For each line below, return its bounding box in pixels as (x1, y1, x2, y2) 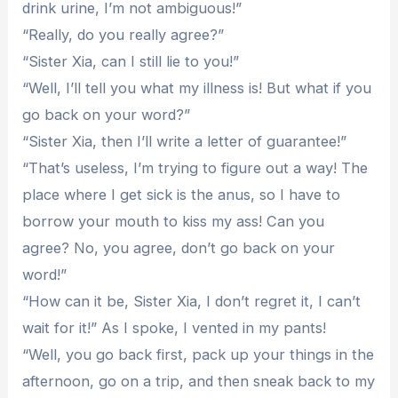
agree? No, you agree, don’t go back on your (22, 238, 336, 257)
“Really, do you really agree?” (22, 25, 225, 44)
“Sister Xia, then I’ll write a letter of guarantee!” (22, 131, 347, 150)
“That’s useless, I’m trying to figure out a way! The (22, 158, 369, 177)
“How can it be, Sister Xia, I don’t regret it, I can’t (22, 291, 362, 310)
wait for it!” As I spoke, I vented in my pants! (22, 318, 327, 337)
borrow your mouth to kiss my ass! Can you (22, 211, 325, 230)
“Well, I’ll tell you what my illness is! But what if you (22, 78, 372, 97)
